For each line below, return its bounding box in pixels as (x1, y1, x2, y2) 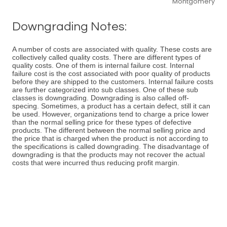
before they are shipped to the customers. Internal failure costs (12, 78, 213, 86)
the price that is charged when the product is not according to (12, 134, 208, 142)
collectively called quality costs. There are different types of (12, 53, 201, 61)
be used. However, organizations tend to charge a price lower (12, 110, 209, 118)
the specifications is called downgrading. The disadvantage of (12, 142, 209, 150)
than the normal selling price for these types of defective (12, 118, 192, 126)
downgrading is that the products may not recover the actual (12, 150, 205, 159)
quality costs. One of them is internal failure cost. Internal (12, 61, 194, 69)
